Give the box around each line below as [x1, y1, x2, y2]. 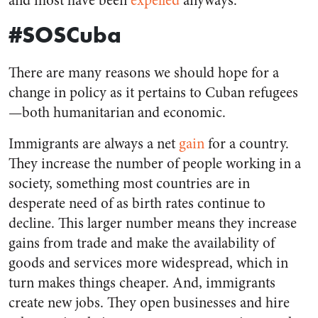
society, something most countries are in [9, 173, 250, 194]
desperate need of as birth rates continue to [9, 193, 265, 214]
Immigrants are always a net [9, 133, 179, 155]
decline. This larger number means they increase [9, 213, 297, 234]
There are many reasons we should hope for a [9, 62, 279, 84]
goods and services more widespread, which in [9, 253, 288, 274]
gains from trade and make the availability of [9, 233, 275, 254]
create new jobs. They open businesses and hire [9, 292, 290, 314]
